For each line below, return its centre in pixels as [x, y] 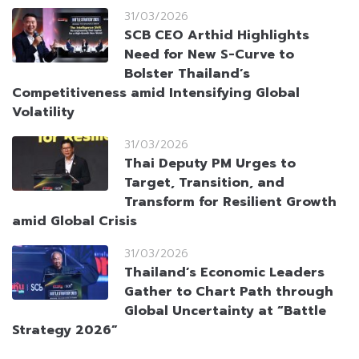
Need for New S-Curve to [209, 55]
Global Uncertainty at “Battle [225, 311]
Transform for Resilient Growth [230, 202]
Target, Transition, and [204, 183]
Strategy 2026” [65, 331]
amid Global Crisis [75, 222]
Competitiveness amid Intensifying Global [156, 93]
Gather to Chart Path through [229, 292]
